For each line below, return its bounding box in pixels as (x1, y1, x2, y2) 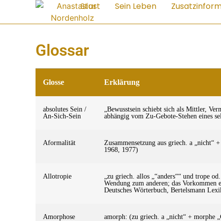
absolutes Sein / (43, 105, 86, 113)
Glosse (43, 77, 64, 86)
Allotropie (43, 172, 72, 180)
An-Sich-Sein (43, 112, 81, 120)
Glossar (36, 40, 89, 60)
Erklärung (104, 77, 140, 86)
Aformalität (43, 139, 75, 147)
